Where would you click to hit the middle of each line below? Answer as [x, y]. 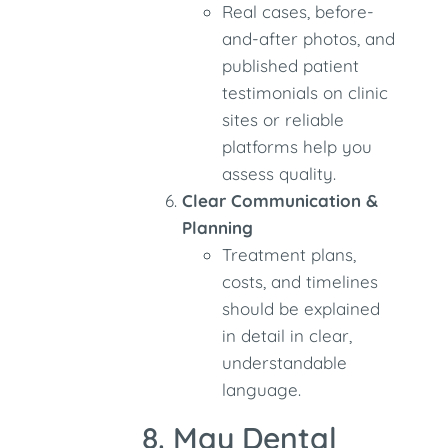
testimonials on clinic [305, 92]
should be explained [301, 308]
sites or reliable [283, 119]
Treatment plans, [289, 254]
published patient [291, 65]
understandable [285, 362]
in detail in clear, [287, 335]
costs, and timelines [300, 281]
